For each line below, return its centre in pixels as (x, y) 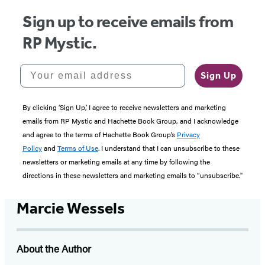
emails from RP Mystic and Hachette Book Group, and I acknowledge (130, 121)
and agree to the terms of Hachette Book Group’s (100, 135)
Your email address (73, 69)
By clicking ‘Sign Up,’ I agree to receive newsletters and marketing (124, 107)
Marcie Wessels (71, 209)
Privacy (188, 135)
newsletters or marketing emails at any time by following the (116, 162)
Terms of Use (78, 148)
